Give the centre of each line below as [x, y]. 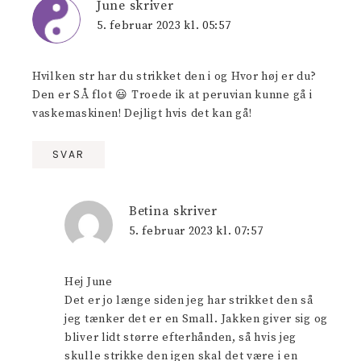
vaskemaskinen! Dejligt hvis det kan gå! [142, 113]
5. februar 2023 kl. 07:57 [196, 231]
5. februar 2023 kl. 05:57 [164, 25]
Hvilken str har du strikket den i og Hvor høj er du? [174, 76]
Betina [149, 211]
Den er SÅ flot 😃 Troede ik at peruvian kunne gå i [172, 95]
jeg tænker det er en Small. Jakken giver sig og [196, 319]
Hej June [89, 282]
